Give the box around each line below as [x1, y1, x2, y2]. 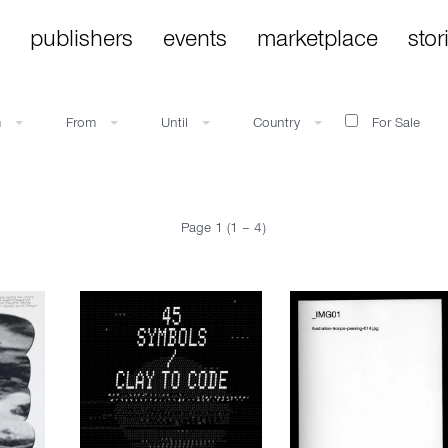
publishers [30, 30, 133, 54]
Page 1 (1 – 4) [181, 223, 267, 237]
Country [253, 118, 304, 132]
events [163, 30, 227, 54]
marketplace [257, 30, 378, 54]
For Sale [368, 118, 420, 132]
